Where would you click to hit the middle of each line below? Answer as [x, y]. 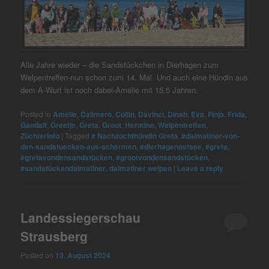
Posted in [36, 114]
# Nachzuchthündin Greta [135, 136]
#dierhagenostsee [171, 147]
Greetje [63, 125]
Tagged [77, 135]
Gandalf [34, 125]
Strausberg [54, 236]
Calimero [96, 114]
